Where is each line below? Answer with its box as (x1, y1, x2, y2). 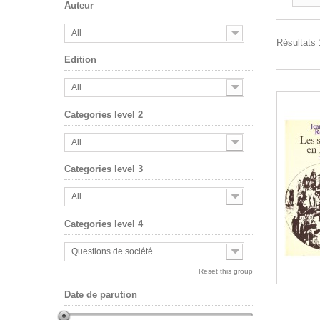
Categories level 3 (64, 164, 143, 175)
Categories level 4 (64, 218, 143, 229)
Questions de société (71, 246, 153, 256)
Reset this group (199, 266, 254, 275)
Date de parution (64, 289, 137, 300)
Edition (64, 54, 96, 66)
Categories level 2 (64, 109, 143, 120)
